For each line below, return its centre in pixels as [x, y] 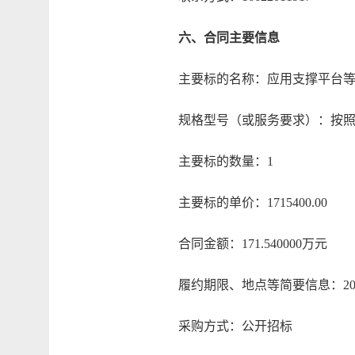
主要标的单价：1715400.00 [242, 202]
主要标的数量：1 [215, 161]
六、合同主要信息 [229, 38]
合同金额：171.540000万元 [242, 244]
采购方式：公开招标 [224, 326]
